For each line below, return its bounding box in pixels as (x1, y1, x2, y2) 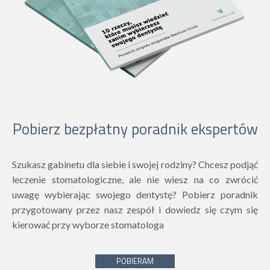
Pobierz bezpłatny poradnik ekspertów (12, 118, 258, 140)
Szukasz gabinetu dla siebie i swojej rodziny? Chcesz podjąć (12, 159, 258, 170)
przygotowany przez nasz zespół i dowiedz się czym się (12, 204, 258, 215)
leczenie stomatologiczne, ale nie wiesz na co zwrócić (12, 174, 258, 185)
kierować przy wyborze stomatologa (12, 219, 164, 230)
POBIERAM (116, 255, 154, 268)
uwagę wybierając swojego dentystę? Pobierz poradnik (12, 189, 258, 200)
